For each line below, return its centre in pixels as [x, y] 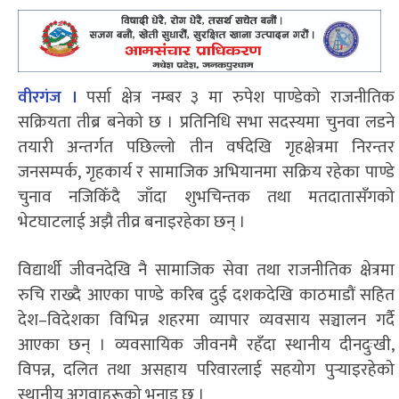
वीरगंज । [48, 97]
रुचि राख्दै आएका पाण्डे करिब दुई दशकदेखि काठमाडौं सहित [206, 295]
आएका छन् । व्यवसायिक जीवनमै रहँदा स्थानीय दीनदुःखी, [206, 345]
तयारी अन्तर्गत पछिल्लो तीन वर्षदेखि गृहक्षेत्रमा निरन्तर [206, 147]
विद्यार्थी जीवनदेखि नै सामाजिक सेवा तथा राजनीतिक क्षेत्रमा [206, 270]
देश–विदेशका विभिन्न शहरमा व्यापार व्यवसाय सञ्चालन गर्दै [206, 320]
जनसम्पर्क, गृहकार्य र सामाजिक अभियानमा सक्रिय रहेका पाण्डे [206, 172]
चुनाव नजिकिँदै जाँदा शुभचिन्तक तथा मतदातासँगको [206, 197]
